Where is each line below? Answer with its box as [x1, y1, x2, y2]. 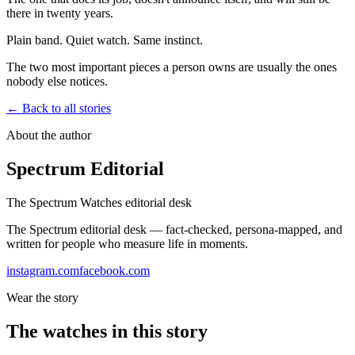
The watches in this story [6, 321, 208, 342]
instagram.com [6, 264, 79, 278]
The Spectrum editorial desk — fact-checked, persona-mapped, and [6, 223, 342, 237]
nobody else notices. [6, 74, 108, 89]
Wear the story [6, 291, 78, 305]
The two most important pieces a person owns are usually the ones [6, 60, 337, 74]
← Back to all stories [6, 101, 111, 116]
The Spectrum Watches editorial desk [6, 196, 192, 210]
